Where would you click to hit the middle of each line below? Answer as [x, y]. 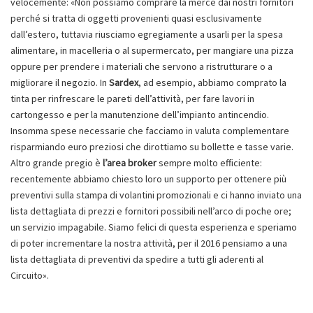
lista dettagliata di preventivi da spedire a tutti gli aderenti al [137, 259]
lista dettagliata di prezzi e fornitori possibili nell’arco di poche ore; [151, 211]
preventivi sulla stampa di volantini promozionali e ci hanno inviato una [156, 195]
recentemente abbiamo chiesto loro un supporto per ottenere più [148, 179]
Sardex [124, 82]
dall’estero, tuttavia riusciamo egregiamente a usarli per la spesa [147, 34]
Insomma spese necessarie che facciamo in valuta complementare [150, 130]
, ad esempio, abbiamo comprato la [212, 82]
